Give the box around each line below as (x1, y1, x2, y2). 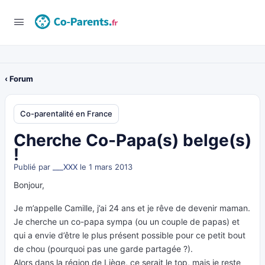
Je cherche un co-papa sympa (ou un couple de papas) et (14, 216, 240, 227)
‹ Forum (5, 74, 33, 83)
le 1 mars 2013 (77, 162, 132, 172)
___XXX (53, 162, 77, 172)
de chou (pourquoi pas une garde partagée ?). (14, 244, 193, 254)
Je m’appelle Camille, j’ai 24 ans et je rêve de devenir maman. (14, 203, 250, 213)
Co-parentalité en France (20, 109, 112, 118)
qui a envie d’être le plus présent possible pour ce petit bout (14, 230, 245, 240)
